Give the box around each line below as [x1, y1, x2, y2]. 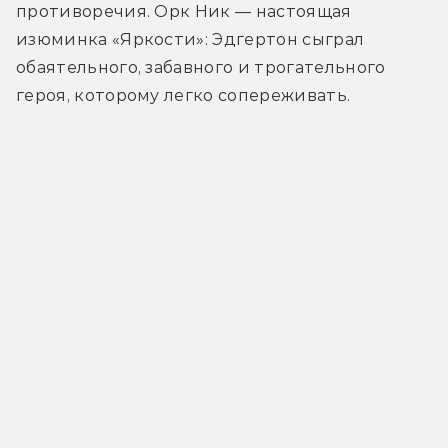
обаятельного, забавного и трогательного [16, 58, 386, 78]
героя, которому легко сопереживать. [16, 86, 351, 106]
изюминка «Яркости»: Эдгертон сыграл [16, 30, 365, 50]
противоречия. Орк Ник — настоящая [16, 2, 352, 22]
